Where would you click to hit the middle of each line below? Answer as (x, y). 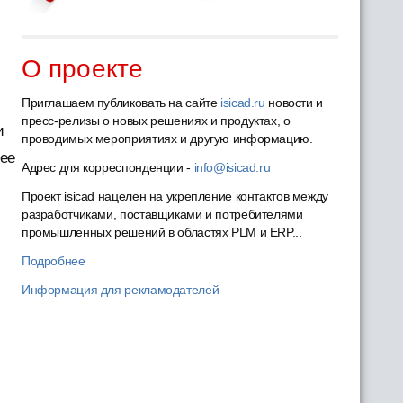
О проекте (82, 69)
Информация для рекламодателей (120, 290)
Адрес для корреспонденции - (107, 167)
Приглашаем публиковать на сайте (121, 103)
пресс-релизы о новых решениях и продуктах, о (156, 121)
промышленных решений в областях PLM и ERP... (161, 232)
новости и (294, 103)
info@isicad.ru (232, 167)
